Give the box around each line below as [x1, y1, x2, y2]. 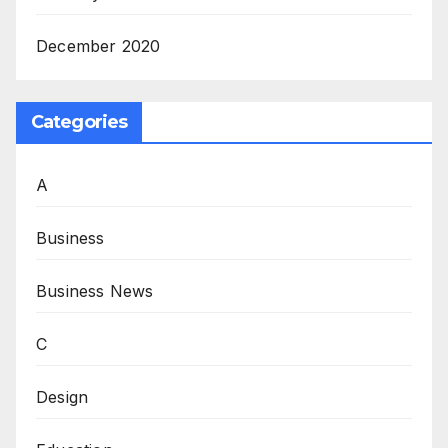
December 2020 [36, 35, 161, 56]
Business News [36, 280, 154, 301]
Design [36, 386, 89, 407]
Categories [31, 110, 127, 133]
